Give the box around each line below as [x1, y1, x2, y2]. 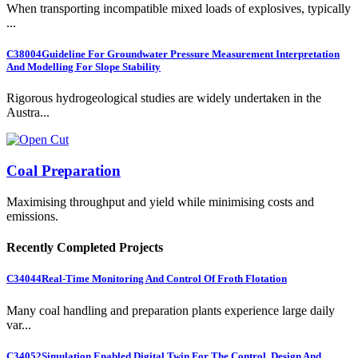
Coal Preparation [6, 162, 121, 180]
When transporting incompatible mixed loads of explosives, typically [6, 2, 351, 16]
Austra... [6, 105, 50, 120]
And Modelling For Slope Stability [6, 61, 161, 74]
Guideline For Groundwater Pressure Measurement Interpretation [42, 48, 340, 61]
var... [6, 317, 31, 332]
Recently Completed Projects [6, 241, 163, 255]
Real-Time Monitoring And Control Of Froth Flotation [42, 272, 287, 285]
